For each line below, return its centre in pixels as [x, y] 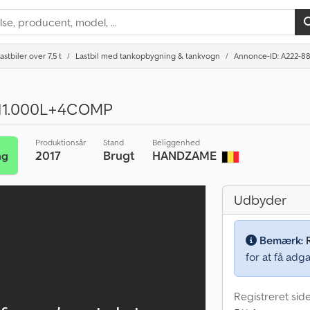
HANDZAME [185, 155]
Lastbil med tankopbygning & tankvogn [148, 56]
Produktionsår [60, 142]
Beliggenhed [176, 142]
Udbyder [260, 200]
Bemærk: [281, 240]
